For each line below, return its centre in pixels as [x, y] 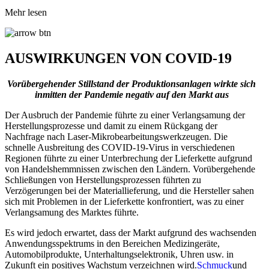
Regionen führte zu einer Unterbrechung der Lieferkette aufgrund [128, 158]
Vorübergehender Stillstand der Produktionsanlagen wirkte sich [131, 83]
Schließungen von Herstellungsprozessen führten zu [103, 180]
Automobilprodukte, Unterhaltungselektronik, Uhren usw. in [119, 254]
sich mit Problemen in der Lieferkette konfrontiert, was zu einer [124, 201]
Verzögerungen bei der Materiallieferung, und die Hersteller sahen [129, 190]
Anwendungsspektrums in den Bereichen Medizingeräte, [112, 243]
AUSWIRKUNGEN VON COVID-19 [118, 59]
